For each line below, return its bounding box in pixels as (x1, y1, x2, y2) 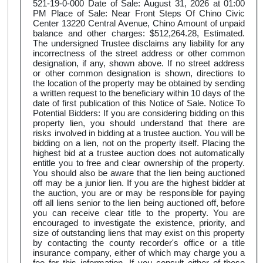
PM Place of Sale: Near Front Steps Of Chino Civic (33, 8, 245, 19)
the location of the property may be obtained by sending (33, 78, 245, 89)
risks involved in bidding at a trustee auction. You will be (33, 128, 245, 139)
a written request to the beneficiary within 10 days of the (33, 88, 245, 99)
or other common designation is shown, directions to (33, 68, 245, 79)
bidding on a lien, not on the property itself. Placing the (33, 138, 245, 149)
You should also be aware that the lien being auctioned (33, 168, 245, 178)
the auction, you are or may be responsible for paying (33, 188, 245, 198)
